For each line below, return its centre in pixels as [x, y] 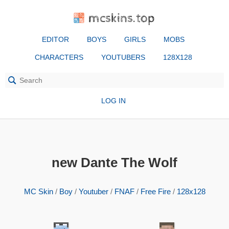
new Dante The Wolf [114, 163]
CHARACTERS [59, 57]
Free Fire [155, 191]
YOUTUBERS [123, 57]
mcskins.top [122, 18]
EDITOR [55, 39]
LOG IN [113, 101]
